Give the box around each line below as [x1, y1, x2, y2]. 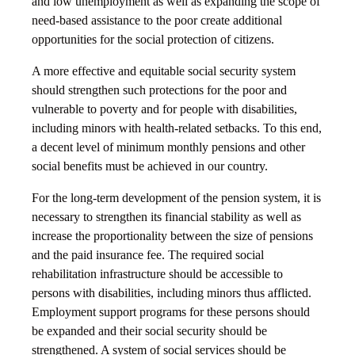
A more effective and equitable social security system [32, 64, 296, 78]
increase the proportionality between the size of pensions [32, 229, 313, 243]
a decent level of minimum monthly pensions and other [32, 140, 305, 155]
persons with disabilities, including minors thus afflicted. [32, 286, 311, 300]
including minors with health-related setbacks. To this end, [32, 121, 322, 136]
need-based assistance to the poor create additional [32, 13, 282, 28]
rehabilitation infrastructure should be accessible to [32, 267, 283, 281]
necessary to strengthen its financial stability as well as [32, 210, 301, 224]
